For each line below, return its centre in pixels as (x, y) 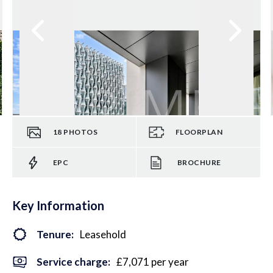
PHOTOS (80, 132)
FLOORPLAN (199, 132)
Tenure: (55, 234)
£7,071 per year (153, 262)
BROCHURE (199, 162)
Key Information (58, 205)
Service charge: (73, 262)
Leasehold (103, 234)
